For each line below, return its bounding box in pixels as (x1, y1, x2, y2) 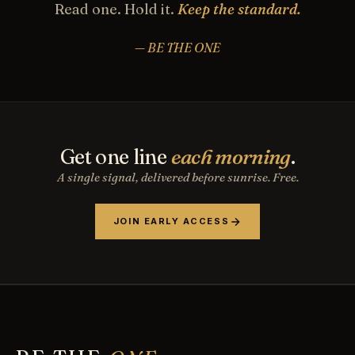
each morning (170, 144, 291, 170)
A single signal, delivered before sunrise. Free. (56, 170, 299, 185)
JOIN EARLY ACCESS (113, 216, 230, 227)
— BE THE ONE (135, 40, 220, 55)
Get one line (59, 144, 171, 170)
